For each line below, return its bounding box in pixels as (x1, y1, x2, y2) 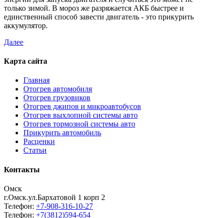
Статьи (23, 146, 47, 155)
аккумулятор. (4, 21, 48, 30)
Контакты (4, 165, 40, 174)
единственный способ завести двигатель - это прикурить (4, 12, 194, 21)
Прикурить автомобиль (23, 128, 101, 137)
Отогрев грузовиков (23, 93, 91, 102)
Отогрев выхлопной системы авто (23, 111, 138, 120)
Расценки (23, 137, 55, 146)
